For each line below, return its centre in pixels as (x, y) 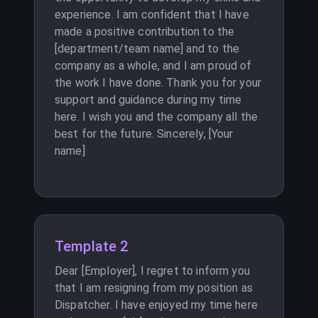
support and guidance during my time (148, 100)
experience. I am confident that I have (152, 15)
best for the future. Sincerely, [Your (144, 134)
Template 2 (92, 246)
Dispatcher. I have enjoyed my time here (156, 305)
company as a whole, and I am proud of (153, 66)
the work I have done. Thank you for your (158, 83)
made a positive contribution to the (145, 32)
